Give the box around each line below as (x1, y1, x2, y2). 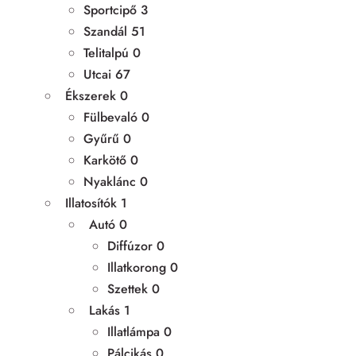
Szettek (107, 279, 148, 298)
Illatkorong (107, 257, 166, 277)
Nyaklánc (83, 172, 136, 191)
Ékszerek (65, 86, 116, 105)
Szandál (83, 21, 127, 41)
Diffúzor (107, 236, 153, 255)
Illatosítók (65, 193, 117, 212)
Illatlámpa (107, 322, 160, 341)
